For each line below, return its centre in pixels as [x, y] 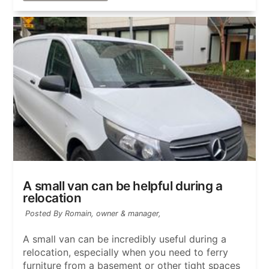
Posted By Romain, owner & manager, [93, 214]
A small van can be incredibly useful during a [125, 239]
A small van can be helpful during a [123, 186]
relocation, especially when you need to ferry [126, 252]
